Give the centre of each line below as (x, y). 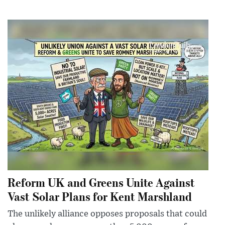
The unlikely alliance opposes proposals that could (107, 214)
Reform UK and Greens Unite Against (101, 182)
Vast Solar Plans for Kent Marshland (100, 196)
